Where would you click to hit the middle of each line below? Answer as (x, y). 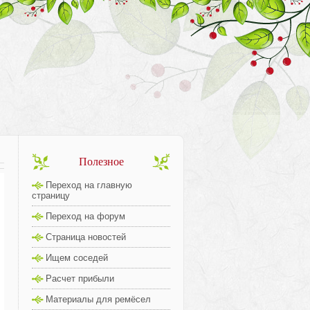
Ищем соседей (77, 258)
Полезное (101, 162)
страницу (51, 195)
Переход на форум (85, 216)
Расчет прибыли (80, 279)
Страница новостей (86, 237)
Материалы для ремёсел (98, 299)
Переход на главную (89, 185)
